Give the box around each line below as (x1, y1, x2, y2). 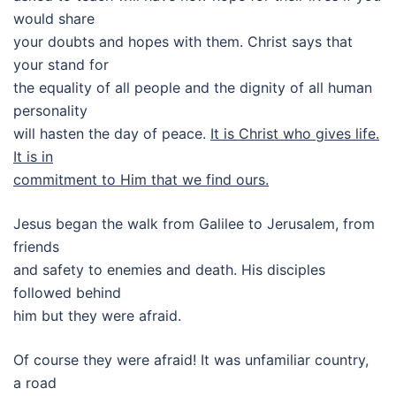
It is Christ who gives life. (210, 125, 379, 142)
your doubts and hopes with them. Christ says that (13, 33, 353, 50)
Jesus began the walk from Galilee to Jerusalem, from (13, 215, 375, 232)
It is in (13, 148, 53, 165)
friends (13, 238, 59, 255)
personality (13, 102, 88, 119)
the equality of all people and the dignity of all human (13, 79, 372, 96)
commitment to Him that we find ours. (13, 171, 269, 188)
